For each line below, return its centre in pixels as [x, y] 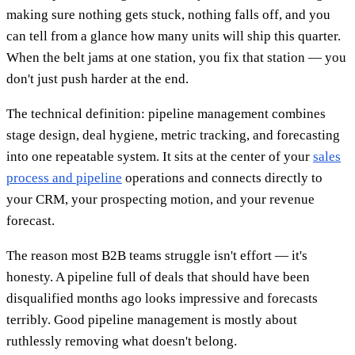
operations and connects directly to [222, 177]
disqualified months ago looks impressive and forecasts [162, 298]
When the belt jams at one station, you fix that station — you [176, 57]
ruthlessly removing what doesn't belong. [122, 341]
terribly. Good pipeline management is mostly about [152, 319]
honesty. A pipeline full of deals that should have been [158, 277]
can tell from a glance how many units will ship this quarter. [174, 36]
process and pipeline [64, 177]
